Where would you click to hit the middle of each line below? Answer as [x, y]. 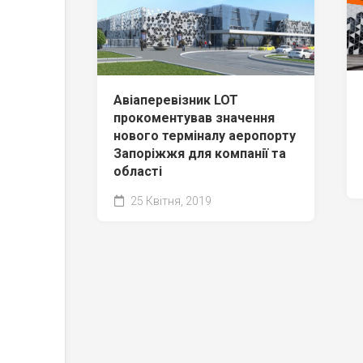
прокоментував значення [194, 118]
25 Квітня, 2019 [170, 201]
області [138, 172]
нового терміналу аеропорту [205, 136]
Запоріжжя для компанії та [200, 154]
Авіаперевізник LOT [176, 100]
